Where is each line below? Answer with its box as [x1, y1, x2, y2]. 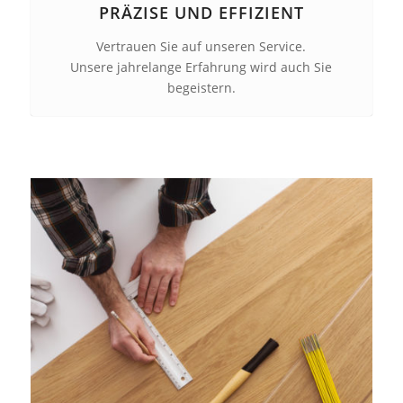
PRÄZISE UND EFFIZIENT [98, 2, 304, 24]
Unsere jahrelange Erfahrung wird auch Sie [70, 58, 333, 76]
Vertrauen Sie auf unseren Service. [96, 38, 307, 56]
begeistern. [166, 79, 236, 97]
